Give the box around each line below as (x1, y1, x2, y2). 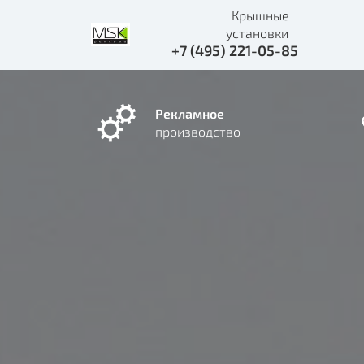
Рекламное (155, 106, 224, 121)
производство (155, 123, 240, 139)
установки (209, 25, 288, 41)
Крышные (231, 7, 289, 23)
